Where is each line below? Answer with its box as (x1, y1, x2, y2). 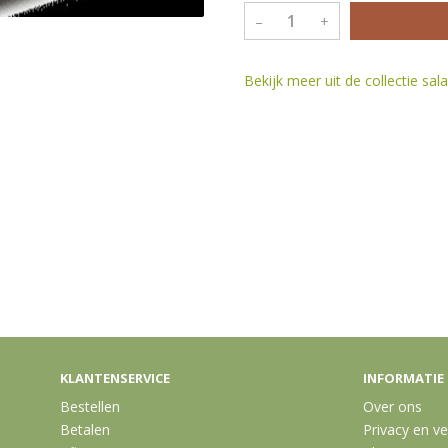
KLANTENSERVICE (60, 369, 170, 387)
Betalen (60, 420, 110, 439)
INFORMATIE (363, 369, 444, 387)
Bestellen (60, 397, 120, 416)
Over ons (363, 397, 422, 416)
